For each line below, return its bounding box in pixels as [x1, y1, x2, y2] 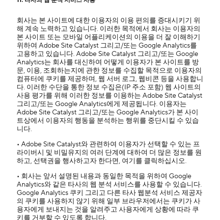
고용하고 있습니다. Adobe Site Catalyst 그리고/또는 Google [16, 50, 198, 58]
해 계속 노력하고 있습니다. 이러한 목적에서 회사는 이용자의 [16, 25, 200, 33]
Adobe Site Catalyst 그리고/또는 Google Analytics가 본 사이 [16, 108, 198, 117]
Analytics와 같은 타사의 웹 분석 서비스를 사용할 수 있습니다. [16, 180, 202, 189]
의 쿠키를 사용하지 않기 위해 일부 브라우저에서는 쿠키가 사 [16, 197, 200, 206]
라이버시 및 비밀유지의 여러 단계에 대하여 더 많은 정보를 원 [16, 148, 202, 157]
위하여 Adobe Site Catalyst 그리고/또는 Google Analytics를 [16, 41, 197, 50]
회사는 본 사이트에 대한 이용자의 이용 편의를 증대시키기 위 [16, 16, 200, 25]
